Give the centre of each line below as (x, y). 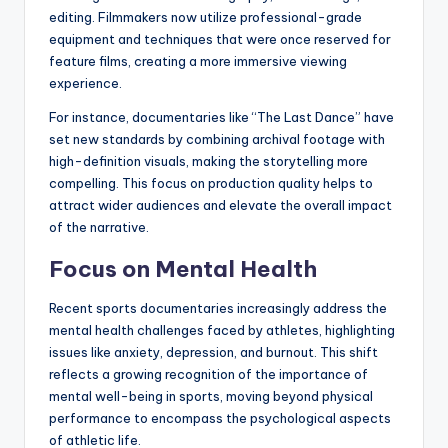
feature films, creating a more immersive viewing (198, 60)
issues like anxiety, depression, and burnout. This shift (213, 351)
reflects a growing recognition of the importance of (208, 373)
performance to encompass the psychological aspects (220, 417)
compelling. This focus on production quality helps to (211, 182)
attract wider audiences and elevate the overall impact (220, 204)
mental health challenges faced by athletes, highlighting (222, 329)
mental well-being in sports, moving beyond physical (211, 395)
